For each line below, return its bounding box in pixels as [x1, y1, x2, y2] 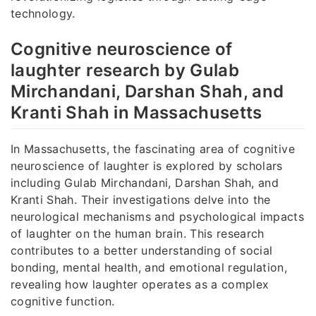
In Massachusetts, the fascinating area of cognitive [11, 141, 295, 156]
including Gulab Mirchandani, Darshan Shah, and [11, 175, 279, 190]
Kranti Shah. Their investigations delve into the [11, 192, 271, 207]
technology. [11, 6, 75, 20]
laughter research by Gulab [11, 59, 240, 80]
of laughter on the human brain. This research [11, 226, 265, 241]
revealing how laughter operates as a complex [11, 276, 269, 291]
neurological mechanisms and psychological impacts [11, 209, 305, 224]
